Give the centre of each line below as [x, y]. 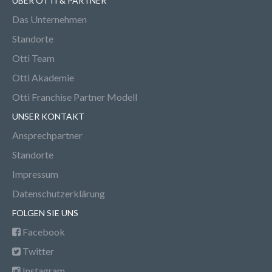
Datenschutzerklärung [59, 194]
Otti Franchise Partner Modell [75, 97]
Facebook [43, 232]
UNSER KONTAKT [48, 117]
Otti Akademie [43, 78]
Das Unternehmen [49, 19]
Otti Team [33, 58]
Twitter [37, 251]
